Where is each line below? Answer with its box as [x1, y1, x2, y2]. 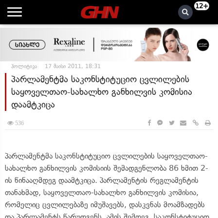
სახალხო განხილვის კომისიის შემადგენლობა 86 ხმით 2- [5, 163, 208, 173]
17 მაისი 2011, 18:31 [45, 63, 101, 70]
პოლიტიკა [11, 63, 37, 70]
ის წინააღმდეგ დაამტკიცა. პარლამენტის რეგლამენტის [5, 176, 199, 185]
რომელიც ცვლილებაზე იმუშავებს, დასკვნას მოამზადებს [5, 200, 205, 209]
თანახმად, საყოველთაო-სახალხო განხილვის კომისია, [5, 188, 199, 197]
